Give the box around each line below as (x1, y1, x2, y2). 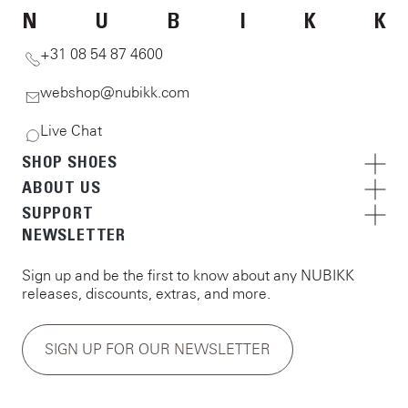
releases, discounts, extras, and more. (22, 285, 270, 302)
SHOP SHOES (22, 152, 118, 173)
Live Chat (40, 122, 103, 139)
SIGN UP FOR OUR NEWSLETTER (45, 341, 270, 358)
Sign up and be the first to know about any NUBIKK (22, 267, 354, 284)
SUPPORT (22, 203, 94, 224)
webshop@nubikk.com (40, 84, 190, 101)
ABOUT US (22, 178, 101, 199)
